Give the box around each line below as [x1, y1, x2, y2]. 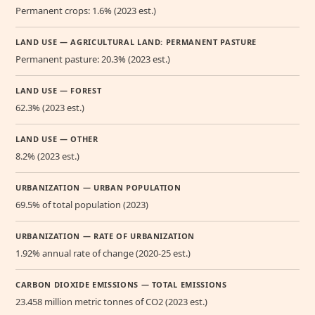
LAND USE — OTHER [15, 134, 98, 145]
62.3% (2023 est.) [15, 101, 84, 115]
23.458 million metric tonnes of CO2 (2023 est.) [15, 295, 207, 309]
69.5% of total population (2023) [15, 198, 148, 212]
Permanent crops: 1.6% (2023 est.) [15, 4, 156, 18]
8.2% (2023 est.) [15, 150, 79, 163]
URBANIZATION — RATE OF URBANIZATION [15, 231, 195, 242]
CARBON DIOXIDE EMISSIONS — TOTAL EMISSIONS [15, 279, 227, 290]
